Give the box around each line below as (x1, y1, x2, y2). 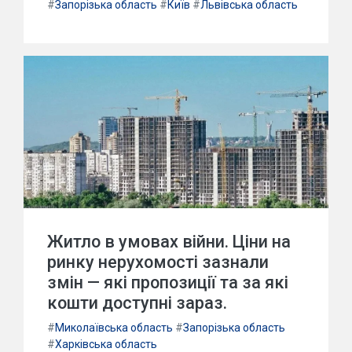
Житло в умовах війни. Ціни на (47, 232, 291, 251)
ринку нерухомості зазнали (47, 252, 269, 272)
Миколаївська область (55, 321, 173, 334)
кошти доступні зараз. (47, 293, 227, 313)
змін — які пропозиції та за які (47, 273, 288, 292)
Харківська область (55, 338, 157, 350)
